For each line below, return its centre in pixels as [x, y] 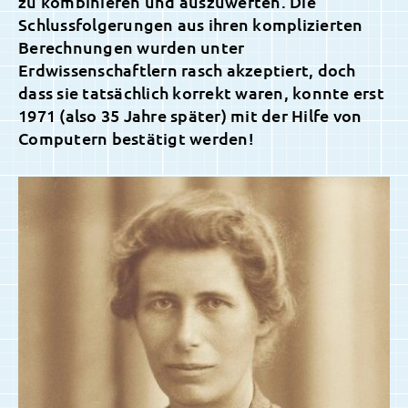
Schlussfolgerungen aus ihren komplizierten [191, 25]
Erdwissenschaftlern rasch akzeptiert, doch [187, 70]
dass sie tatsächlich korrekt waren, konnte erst [201, 93]
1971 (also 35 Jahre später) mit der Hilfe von [190, 116]
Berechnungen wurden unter [132, 47]
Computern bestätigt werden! [136, 138]
